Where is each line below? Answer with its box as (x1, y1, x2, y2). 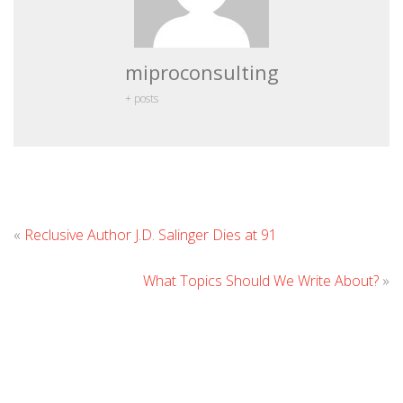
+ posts (124, 91, 158, 106)
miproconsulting (124, 58, 279, 85)
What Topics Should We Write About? (143, 271, 379, 291)
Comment (295, 233, 366, 252)
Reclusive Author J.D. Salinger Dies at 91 (24, 225, 277, 245)
